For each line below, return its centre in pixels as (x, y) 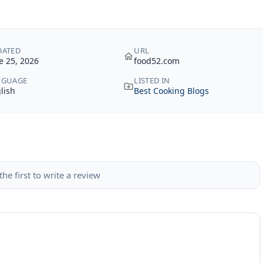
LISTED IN (152, 80)
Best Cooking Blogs (172, 91)
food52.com (157, 61)
